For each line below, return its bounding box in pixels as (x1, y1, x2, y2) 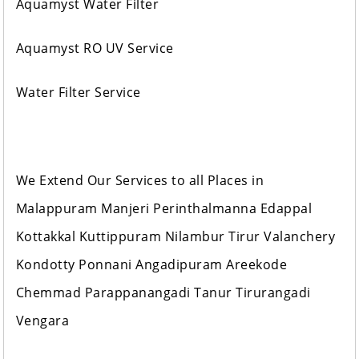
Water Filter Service (15, 83, 141, 102)
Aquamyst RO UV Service (15, 39, 174, 58)
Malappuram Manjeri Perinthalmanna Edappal (15, 200, 313, 218)
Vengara (15, 312, 70, 330)
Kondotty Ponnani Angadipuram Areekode (15, 256, 288, 274)
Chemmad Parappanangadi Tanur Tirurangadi (15, 284, 311, 302)
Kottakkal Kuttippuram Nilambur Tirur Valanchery (15, 228, 336, 246)
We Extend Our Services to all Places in (15, 171, 264, 190)
